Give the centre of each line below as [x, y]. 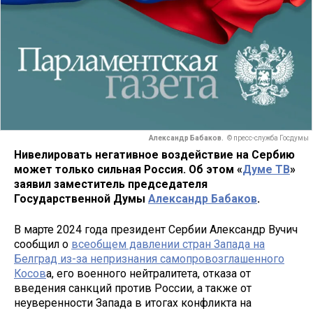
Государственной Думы [81, 198]
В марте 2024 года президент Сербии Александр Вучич [156, 230]
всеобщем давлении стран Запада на [168, 245]
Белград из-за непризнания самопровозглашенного [149, 259]
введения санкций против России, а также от [133, 289]
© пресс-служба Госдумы [268, 138]
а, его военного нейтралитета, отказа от [148, 274]
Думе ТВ [266, 169]
